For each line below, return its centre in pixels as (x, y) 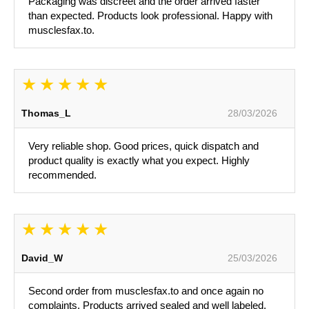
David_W (42, 258)
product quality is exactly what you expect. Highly (139, 161)
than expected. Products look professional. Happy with (150, 16)
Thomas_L (46, 113)
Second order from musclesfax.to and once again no (146, 291)
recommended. (62, 175)
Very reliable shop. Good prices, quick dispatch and (143, 146)
